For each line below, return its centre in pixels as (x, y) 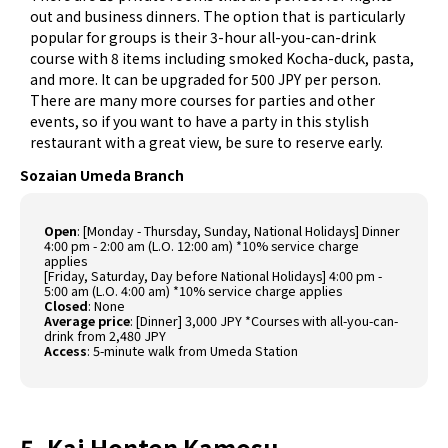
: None (107, 306)
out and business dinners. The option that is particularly (218, 16)
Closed (66, 306)
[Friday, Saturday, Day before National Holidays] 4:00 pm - (213, 276)
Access (66, 351)
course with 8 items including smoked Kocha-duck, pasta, (222, 58)
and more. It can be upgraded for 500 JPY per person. (206, 79)
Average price (87, 321)
